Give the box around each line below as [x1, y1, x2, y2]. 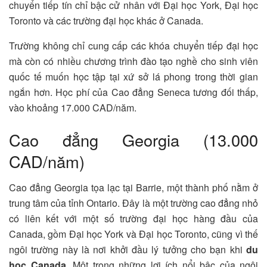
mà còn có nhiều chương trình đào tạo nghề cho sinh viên [9, 54, 258, 69]
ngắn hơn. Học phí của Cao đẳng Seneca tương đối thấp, [9, 85, 258, 100]
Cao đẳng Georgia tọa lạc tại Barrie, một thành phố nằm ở [9, 181, 258, 195]
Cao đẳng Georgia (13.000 [9, 128, 258, 151]
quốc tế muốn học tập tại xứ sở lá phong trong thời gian [9, 70, 258, 84]
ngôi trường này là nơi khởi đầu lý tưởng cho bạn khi [9, 243, 246, 257]
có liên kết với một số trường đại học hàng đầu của [9, 212, 258, 226]
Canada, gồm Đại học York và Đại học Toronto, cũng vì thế [9, 227, 258, 241]
